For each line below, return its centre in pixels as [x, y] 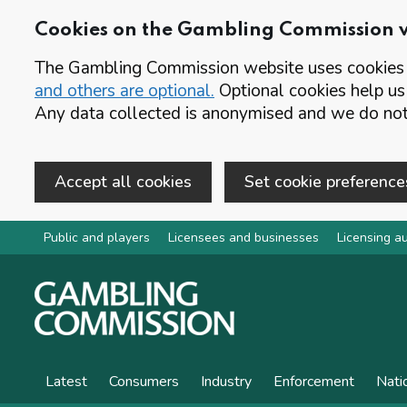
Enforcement [314, 382]
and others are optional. [124, 91]
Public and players [97, 238]
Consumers [144, 382]
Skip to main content [78, 239]
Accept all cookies [123, 182]
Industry [226, 382]
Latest [66, 382]
